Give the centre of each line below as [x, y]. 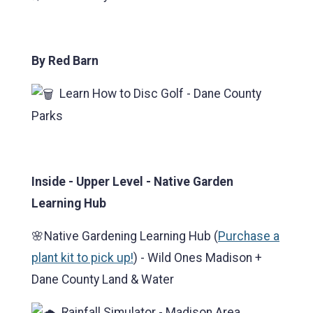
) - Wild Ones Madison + [198, 258]
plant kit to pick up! [82, 258]
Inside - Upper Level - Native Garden [132, 182]
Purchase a [249, 236]
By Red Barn [65, 61]
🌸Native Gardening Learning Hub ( [125, 236]
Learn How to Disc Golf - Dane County [158, 94]
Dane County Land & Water [103, 280]
